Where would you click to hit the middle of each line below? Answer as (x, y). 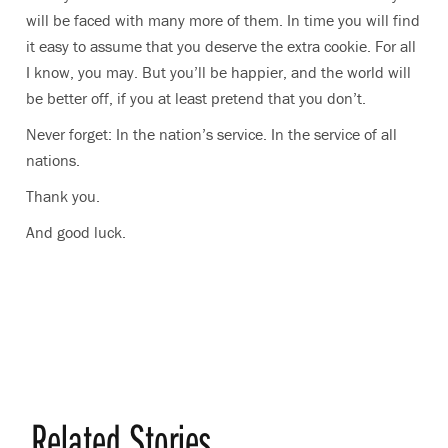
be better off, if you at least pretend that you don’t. (198, 98)
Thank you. (65, 196)
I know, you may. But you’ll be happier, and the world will (218, 72)
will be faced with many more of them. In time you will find (223, 20)
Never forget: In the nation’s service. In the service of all (211, 134)
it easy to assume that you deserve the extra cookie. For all (221, 46)
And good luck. (82, 232)
